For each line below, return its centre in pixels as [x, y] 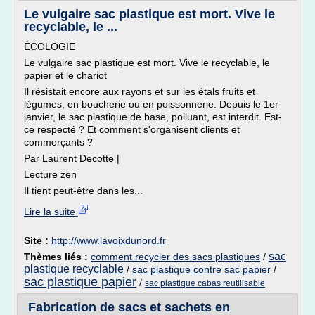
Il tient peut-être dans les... [83, 191]
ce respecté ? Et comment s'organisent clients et [132, 129]
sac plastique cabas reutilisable [205, 283]
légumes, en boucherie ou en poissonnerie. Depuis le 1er [151, 104]
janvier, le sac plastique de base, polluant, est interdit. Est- [153, 117]
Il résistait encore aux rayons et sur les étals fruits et [140, 91]
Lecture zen [50, 174]
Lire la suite [51, 212]
